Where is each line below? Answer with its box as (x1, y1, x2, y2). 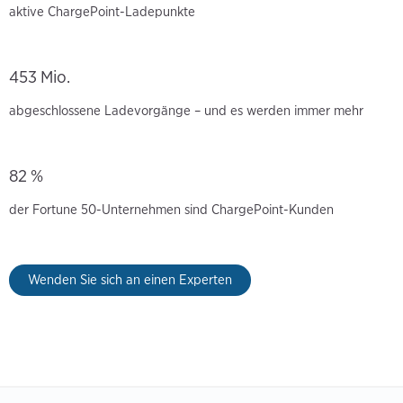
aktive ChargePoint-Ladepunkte (9, 4, 195, 21)
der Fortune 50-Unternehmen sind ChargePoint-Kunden (9, 201, 334, 219)
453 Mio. (9, 67, 70, 88)
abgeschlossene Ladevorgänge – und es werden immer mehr (9, 103, 363, 120)
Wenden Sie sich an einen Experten (28, 272, 232, 289)
